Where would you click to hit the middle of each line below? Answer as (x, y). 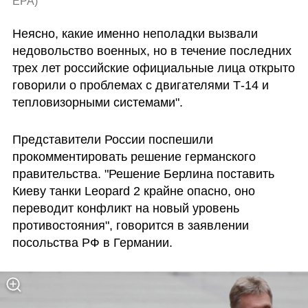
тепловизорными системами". (97, 103)
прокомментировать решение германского (134, 156)
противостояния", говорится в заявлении (130, 225)
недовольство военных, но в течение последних (152, 51)
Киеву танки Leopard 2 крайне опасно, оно (133, 191)
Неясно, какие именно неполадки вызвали (135, 34)
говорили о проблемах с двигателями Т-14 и (140, 86)
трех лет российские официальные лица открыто (153, 68)
